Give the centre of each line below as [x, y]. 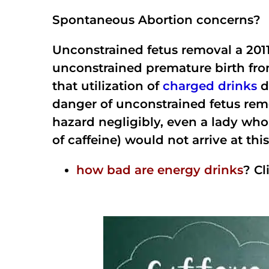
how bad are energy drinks [160, 170]
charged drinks [210, 86]
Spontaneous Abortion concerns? [156, 20]
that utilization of [107, 86]
